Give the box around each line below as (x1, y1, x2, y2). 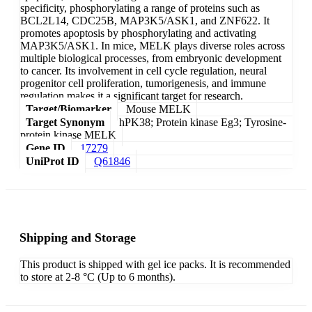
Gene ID (26, 142, 65, 155)
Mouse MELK (126, 103, 191, 116)
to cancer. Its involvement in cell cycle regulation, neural (20, 65, 267, 77)
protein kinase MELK (20, 129, 116, 141)
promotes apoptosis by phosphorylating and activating (20, 27, 256, 40)
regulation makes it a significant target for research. (20, 90, 243, 102)
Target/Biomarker (26, 103, 111, 116)
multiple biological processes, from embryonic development (20, 52, 281, 65)
